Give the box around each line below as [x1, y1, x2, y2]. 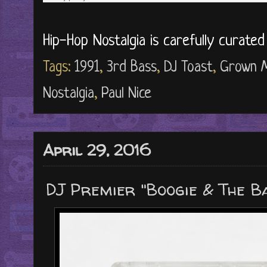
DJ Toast [164, 60, 213, 76]
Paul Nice [101, 86, 151, 103]
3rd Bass [107, 60, 157, 76]
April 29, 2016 [43, 139, 151, 161]
